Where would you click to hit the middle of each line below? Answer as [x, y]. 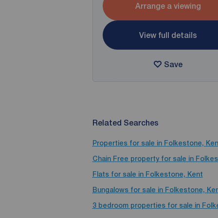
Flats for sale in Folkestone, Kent [147, 174]
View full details [168, 35]
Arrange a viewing [168, 6]
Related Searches [125, 123]
